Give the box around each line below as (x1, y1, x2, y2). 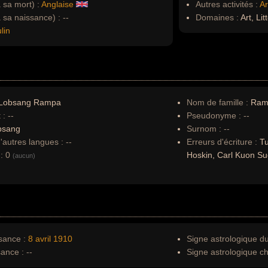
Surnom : (187, 124, 221, 133)
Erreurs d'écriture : (187, 137, 260, 147)
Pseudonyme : (187, 111, 241, 120)
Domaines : (196, 13, 239, 22)
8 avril (28, 234, 51, 243)
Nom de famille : (187, 98, 251, 107)
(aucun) (13, 152, 35, 159)
